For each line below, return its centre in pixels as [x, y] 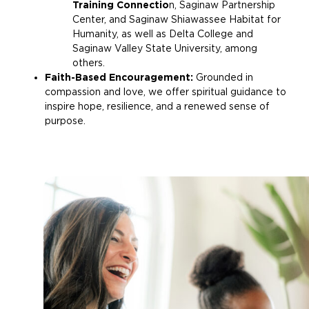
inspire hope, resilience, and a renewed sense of [157, 107]
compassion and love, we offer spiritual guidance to [166, 92]
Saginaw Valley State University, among [165, 49]
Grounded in [223, 78]
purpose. [65, 121]
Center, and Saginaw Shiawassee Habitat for [177, 20]
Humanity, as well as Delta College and [163, 34]
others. [89, 63]
